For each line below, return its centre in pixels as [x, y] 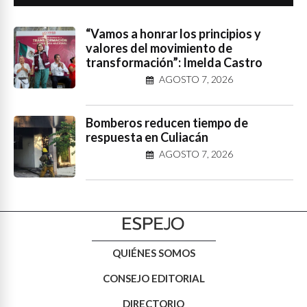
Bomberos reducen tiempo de [167, 123]
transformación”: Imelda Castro [174, 62]
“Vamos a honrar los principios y [173, 34]
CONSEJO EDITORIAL [153, 278]
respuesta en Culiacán [147, 137]
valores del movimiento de [159, 48]
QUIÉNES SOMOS [153, 253]
